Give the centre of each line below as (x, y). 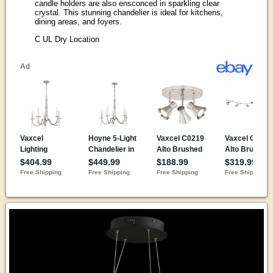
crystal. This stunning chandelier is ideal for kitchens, (129, 13)
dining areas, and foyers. (78, 22)
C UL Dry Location (67, 39)
